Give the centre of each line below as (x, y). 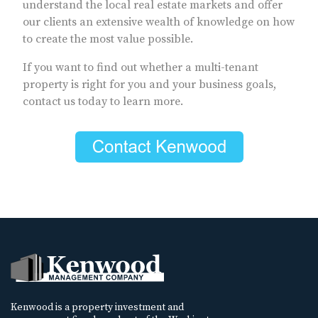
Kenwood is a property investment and (97, 307)
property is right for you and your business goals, (149, 85)
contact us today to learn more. (103, 102)
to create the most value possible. (108, 39)
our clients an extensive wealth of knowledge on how (159, 22)
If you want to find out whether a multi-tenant (141, 68)
